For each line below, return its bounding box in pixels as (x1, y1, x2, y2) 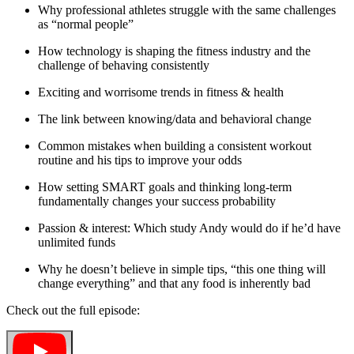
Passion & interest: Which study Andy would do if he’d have (38, 221, 341, 235)
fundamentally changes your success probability (38, 194, 279, 209)
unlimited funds (38, 235, 119, 250)
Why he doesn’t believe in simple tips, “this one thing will (38, 262, 326, 277)
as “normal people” (38, 17, 137, 32)
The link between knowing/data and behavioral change (38, 112, 314, 126)
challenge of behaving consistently (38, 58, 213, 73)
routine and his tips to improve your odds (38, 153, 245, 168)
